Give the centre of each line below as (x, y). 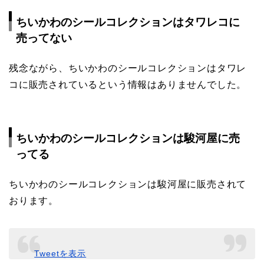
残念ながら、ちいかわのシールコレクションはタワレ (128, 68)
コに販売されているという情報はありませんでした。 (128, 85)
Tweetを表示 (60, 254)
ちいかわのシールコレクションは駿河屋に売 (128, 138)
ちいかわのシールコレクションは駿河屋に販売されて (128, 184)
